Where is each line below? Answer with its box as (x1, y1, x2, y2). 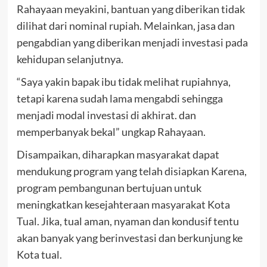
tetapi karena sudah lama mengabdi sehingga (16, 92, 223, 105)
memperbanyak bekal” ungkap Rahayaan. (16, 125, 206, 139)
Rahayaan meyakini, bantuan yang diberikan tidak (16, 2, 245, 16)
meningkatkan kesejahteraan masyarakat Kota (16, 198, 230, 212)
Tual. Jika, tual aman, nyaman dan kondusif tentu (16, 215, 239, 228)
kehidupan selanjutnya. (16, 52, 123, 66)
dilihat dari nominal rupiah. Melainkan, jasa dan (16, 19, 235, 33)
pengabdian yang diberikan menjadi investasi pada (16, 36, 248, 49)
